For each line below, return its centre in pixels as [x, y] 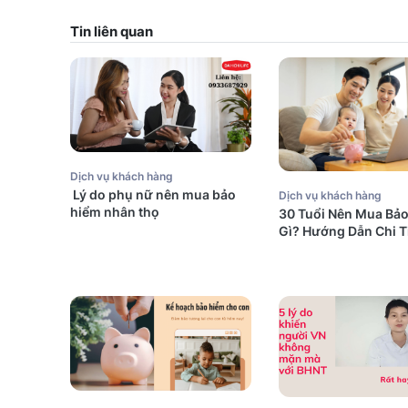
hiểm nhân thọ [115, 212]
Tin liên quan [112, 31]
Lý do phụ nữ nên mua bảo [153, 195]
